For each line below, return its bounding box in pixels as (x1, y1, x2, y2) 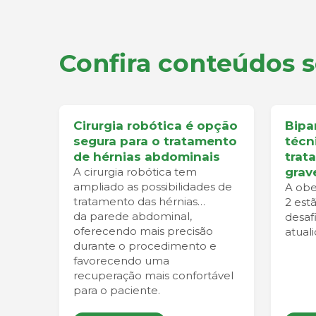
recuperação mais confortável (73, 269, 233, 282)
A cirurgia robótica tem (73, 165, 197, 178)
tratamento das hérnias (73, 195, 197, 208)
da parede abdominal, (73, 209, 192, 223)
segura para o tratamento (73, 134, 237, 148)
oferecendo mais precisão (73, 224, 213, 238)
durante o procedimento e (73, 239, 217, 253)
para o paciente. (73, 284, 160, 297)
